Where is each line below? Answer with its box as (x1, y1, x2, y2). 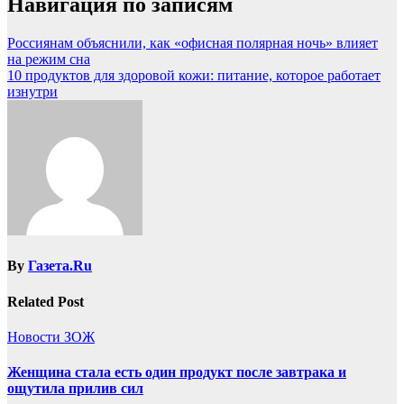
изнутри (7, 84, 58, 100)
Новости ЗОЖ (7, 329, 95, 345)
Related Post (7, 293, 84, 309)
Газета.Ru (28, 258, 92, 274)
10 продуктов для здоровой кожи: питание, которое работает (7, 68, 381, 84)
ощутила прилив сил (7, 381, 143, 397)
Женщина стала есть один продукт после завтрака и (7, 364, 346, 381)
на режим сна (7, 51, 90, 68)
